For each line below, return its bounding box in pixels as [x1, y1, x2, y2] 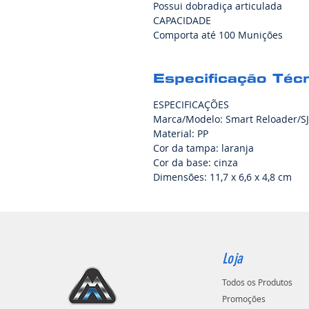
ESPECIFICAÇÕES [153, 97, 229, 111]
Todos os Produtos [222, 276, 293, 288]
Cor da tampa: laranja [153, 141, 257, 154]
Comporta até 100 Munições [153, 28, 283, 41]
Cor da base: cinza [153, 155, 238, 169]
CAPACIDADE [153, 13, 211, 27]
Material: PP [153, 126, 208, 140]
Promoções [222, 292, 266, 304]
